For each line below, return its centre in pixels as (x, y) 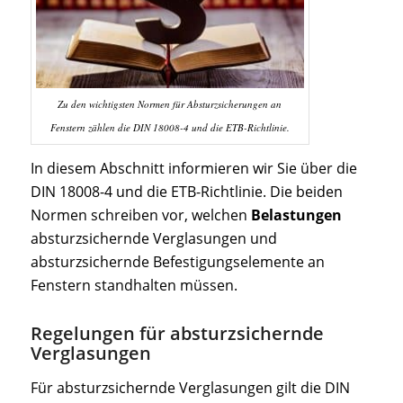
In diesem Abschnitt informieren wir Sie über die (193, 169)
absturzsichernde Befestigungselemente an (177, 262)
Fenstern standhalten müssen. (134, 286)
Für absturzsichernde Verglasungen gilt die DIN (190, 387)
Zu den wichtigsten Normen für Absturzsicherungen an (170, 103)
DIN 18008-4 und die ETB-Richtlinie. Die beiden (186, 192)
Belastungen (296, 215)
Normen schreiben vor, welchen (140, 215)
